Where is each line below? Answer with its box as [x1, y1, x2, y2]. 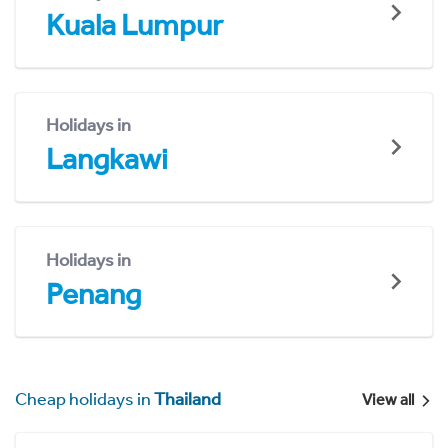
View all [361, 389, 414, 409]
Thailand [154, 387, 221, 410]
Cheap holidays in [15, 387, 154, 410]
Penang [46, 275, 141, 312]
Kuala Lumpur [46, 6, 223, 43]
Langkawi [46, 141, 168, 178]
